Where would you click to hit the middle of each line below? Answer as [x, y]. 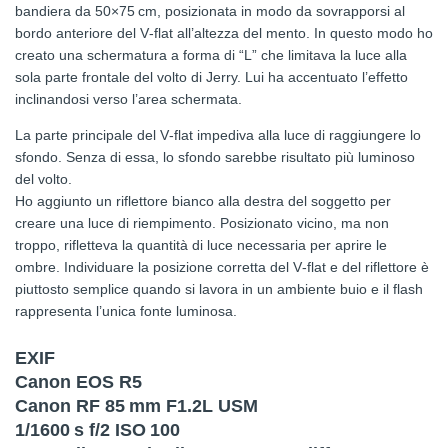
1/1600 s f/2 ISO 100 [97, 429]
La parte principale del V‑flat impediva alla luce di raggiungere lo [218, 135]
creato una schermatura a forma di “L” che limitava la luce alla [211, 55]
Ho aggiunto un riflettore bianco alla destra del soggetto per [203, 201]
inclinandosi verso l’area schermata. [128, 99]
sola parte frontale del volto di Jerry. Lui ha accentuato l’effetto [211, 77]
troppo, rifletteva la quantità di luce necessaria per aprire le [201, 245]
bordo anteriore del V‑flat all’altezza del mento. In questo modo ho [224, 33]
